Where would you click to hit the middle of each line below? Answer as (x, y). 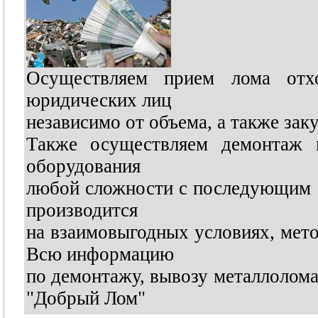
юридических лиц (98, 100)
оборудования (83, 166)
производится (82, 210)
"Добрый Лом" (86, 298)
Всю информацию (100, 254)
